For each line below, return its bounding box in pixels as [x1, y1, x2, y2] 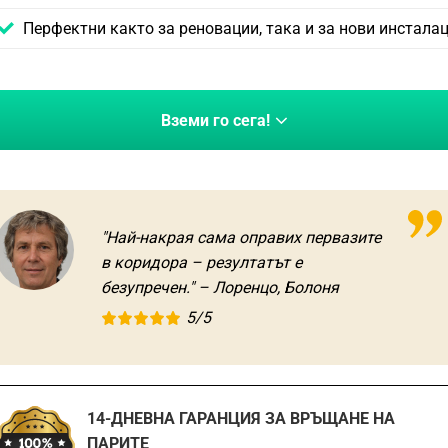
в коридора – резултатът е [101, 253, 302, 273]
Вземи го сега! [160, 110, 270, 130]
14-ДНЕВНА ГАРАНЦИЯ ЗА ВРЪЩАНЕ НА [86, 409, 395, 429]
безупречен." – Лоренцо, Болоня [101, 278, 339, 298]
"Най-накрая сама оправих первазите [101, 228, 381, 248]
